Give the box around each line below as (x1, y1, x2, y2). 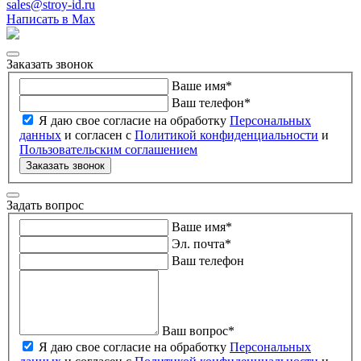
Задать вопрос (6, 198, 84, 213)
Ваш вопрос (162, 323, 228, 338)
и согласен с (61, 128, 135, 143)
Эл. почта (172, 236, 225, 251)
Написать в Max (6, 12, 95, 27)
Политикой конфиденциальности (135, 128, 318, 143)
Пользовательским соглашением (19, 143, 197, 157)
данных (19, 128, 61, 143)
